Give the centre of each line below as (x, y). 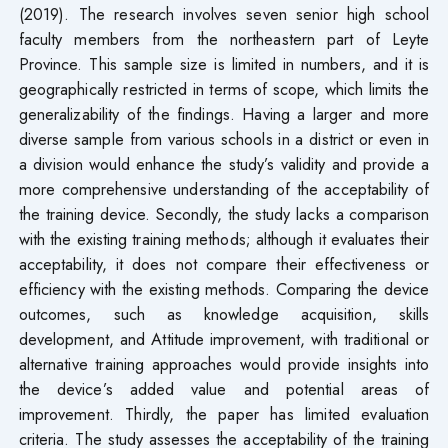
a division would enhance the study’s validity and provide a (224, 163)
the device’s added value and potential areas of (224, 388)
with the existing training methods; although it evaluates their (224, 238)
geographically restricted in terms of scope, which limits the (224, 88)
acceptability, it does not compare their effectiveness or (224, 263)
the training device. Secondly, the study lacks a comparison (224, 213)
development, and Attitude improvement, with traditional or (224, 338)
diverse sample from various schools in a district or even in (224, 138)
